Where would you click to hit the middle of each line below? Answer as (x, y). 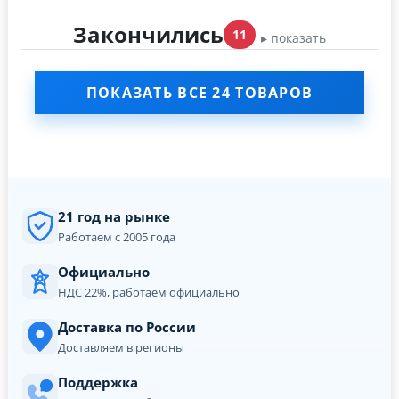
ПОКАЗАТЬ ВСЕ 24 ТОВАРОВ (199, 93)
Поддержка (98, 383)
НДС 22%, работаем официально (149, 293)
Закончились (148, 35)
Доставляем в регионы (121, 348)
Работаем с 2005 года (117, 237)
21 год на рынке (114, 217)
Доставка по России (127, 327)
